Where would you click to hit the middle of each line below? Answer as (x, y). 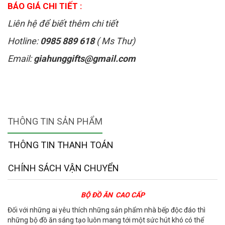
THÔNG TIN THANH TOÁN (61, 145)
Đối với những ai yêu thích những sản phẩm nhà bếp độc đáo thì (106, 210)
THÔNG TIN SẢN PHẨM (55, 121)
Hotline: (24, 41)
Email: (21, 59)
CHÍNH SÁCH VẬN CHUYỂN (64, 168)
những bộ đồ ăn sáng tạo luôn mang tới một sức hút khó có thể (106, 220)
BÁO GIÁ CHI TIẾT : (45, 6)
